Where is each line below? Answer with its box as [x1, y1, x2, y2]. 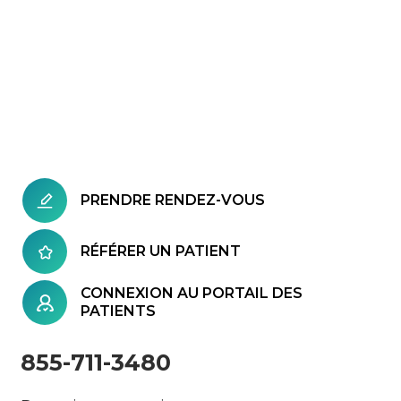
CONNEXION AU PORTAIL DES [81, 285, 303, 302]
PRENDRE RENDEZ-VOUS [81, 192, 265, 209]
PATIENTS [81, 303, 156, 320]
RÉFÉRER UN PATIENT [81, 243, 241, 260]
